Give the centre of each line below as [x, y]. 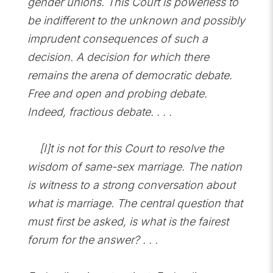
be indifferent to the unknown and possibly [136, 20]
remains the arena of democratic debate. [129, 75]
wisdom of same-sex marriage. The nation [134, 167]
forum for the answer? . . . [92, 240]
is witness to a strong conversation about [131, 185]
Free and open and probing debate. [117, 94]
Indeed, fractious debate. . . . [99, 112]
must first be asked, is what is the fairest [128, 222]
